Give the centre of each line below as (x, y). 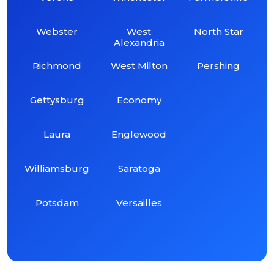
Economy (139, 100)
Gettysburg (57, 100)
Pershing (219, 65)
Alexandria (139, 42)
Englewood (139, 134)
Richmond (57, 65)
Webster (57, 31)
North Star (218, 31)
